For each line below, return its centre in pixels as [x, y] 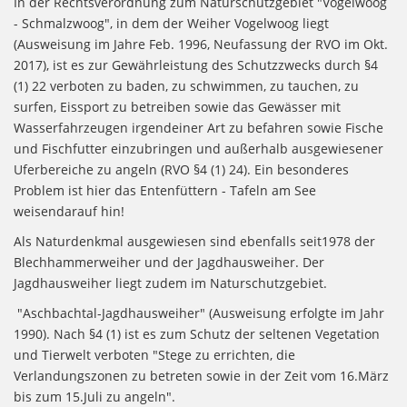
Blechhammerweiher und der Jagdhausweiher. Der [169, 262]
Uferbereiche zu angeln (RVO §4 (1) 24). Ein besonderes [181, 169]
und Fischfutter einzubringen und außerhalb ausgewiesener [199, 149]
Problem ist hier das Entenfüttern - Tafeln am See [165, 190]
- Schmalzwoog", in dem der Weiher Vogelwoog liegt [171, 23]
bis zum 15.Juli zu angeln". [94, 397]
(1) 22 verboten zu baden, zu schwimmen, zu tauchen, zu [186, 86]
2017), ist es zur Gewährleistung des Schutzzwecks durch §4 [196, 65]
